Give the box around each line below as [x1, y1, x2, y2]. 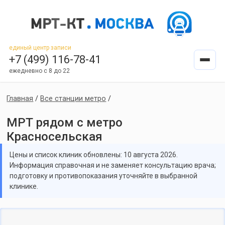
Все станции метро [40, 94, 106, 103]
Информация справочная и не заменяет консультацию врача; [10, 161, 216, 169]
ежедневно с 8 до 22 [9, 67, 70, 74]
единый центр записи [9, 44, 71, 51]
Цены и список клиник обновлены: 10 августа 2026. [10, 151, 178, 159]
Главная [7, 94, 34, 103]
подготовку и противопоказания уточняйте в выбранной [10, 172, 197, 180]
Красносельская [7, 130, 103, 144]
